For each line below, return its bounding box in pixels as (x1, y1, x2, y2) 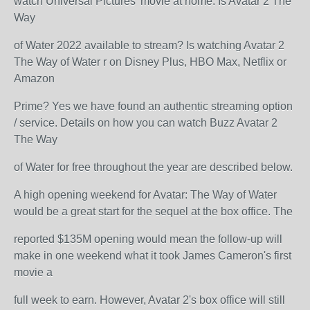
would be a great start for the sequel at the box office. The (14, 206, 295, 217)
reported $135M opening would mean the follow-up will (14, 233, 282, 245)
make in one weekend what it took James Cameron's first (14, 250, 291, 262)
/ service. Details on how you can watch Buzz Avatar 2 (14, 117, 277, 129)
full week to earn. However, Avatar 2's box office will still (14, 294, 285, 306)
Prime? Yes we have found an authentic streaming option (14, 100, 293, 112)
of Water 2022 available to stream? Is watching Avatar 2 (14, 39, 284, 51)
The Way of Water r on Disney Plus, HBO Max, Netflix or (14, 56, 286, 68)
